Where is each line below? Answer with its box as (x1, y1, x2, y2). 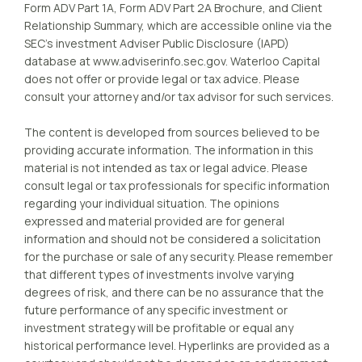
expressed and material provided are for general (24, 213, 284, 229)
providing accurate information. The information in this (24, 142, 314, 158)
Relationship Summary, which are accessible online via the (24, 18, 332, 33)
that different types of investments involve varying (24, 267, 294, 282)
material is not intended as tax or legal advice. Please (24, 160, 308, 175)
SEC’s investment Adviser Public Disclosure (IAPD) (24, 36, 289, 51)
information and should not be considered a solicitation (24, 231, 321, 246)
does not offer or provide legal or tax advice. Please (24, 71, 300, 86)
